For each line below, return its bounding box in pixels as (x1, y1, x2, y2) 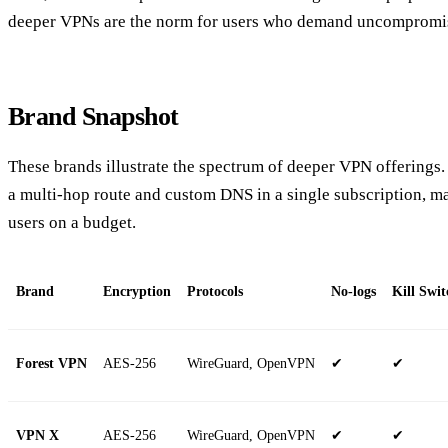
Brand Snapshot (8, 102, 179, 132)
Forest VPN (16, 355, 87, 371)
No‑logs (331, 283, 376, 299)
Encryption (103, 283, 171, 299)
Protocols (187, 283, 243, 299)
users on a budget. (8, 212, 136, 232)
